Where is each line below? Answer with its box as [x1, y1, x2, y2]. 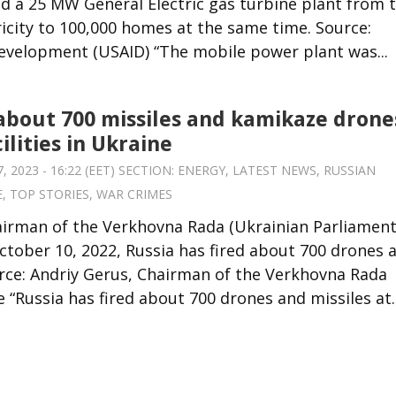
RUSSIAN [324, 161, 376, 179]
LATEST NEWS [232, 161, 316, 179]
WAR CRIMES [96, 185, 172, 202]
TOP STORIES [10, 185, 89, 202]
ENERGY [178, 161, 225, 179]
